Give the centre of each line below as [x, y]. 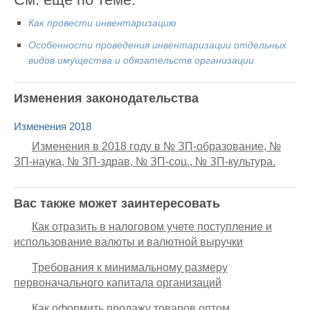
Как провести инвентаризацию [102, 23]
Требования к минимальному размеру [130, 268]
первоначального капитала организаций [118, 283]
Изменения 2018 [53, 127]
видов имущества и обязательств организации [141, 61]
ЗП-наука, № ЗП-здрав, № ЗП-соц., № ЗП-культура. [145, 162]
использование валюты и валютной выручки [128, 242]
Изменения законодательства [106, 99]
